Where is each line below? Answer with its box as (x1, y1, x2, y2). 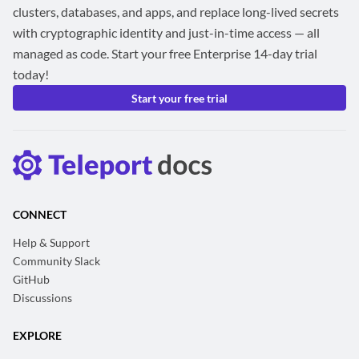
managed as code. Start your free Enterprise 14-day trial (13, 46, 317, 62)
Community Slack (13, 254, 100, 268)
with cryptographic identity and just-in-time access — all (13, 25, 320, 41)
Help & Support (13, 236, 90, 250)
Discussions (13, 291, 72, 305)
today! (13, 67, 49, 83)
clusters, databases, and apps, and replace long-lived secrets (13, 4, 339, 20)
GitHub (13, 272, 50, 287)
